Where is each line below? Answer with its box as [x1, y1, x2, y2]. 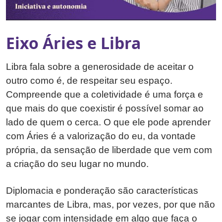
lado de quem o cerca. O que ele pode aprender [6, 116, 211, 127]
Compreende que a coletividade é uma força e [6, 89, 203, 100]
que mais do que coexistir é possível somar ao [6, 103, 204, 113]
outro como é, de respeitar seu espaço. [6, 75, 172, 86]
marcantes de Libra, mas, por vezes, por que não [6, 199, 215, 210]
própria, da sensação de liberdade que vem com [6, 144, 212, 155]
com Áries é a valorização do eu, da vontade [6, 130, 196, 141]
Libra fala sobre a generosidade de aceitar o [6, 61, 194, 72]
